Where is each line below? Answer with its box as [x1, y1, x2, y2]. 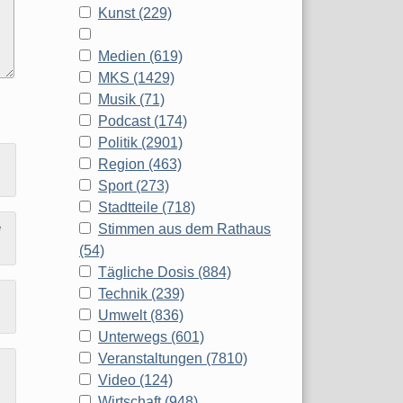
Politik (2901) [98, 135, 183, 151]
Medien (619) [98, 49, 183, 65]
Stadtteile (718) [98, 200, 195, 216]
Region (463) [98, 157, 182, 173]
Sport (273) [98, 178, 169, 194]
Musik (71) [98, 92, 165, 108]
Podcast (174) [98, 113, 187, 130]
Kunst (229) [98, 5, 172, 22]
